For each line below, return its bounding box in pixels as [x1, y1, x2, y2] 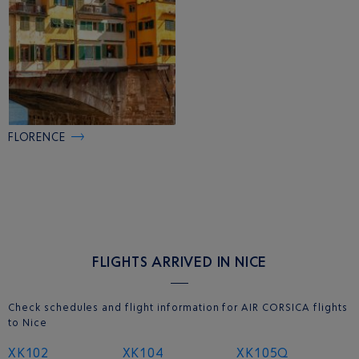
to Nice [8, 317, 47, 329]
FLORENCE [8, 130, 66, 144]
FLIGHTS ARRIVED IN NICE [91, 252, 268, 271]
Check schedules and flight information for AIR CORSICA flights [8, 301, 348, 314]
